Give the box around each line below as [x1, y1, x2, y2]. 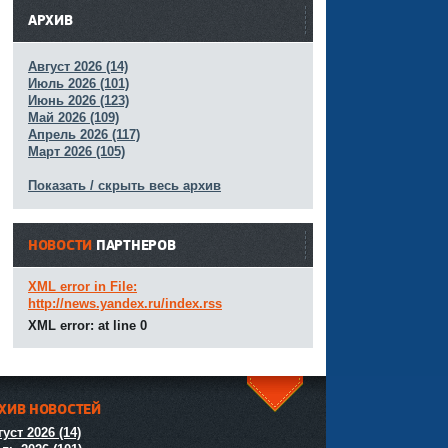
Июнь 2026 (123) [28, 93, 129, 108]
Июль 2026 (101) [28, 76, 129, 91]
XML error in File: [28, 279, 137, 294]
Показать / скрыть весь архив [28, 178, 221, 193]
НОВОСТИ [28, 237, 93, 254]
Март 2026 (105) [28, 144, 125, 159]
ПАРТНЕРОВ [92, 237, 176, 254]
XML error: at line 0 [28, 318, 147, 334]
